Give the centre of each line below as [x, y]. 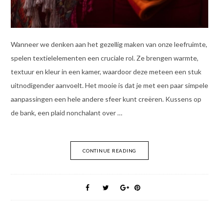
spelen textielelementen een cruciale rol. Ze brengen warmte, [104, 58]
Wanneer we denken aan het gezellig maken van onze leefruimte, [109, 44]
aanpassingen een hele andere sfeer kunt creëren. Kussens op [106, 99]
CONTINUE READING [109, 150]
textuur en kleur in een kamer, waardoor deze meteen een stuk [106, 71]
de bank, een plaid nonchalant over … [66, 112]
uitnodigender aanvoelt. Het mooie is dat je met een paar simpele [109, 85]
